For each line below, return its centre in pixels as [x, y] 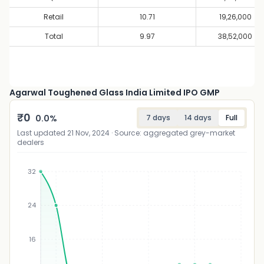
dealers [31, 142]
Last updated [42, 133]
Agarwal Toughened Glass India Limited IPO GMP [115, 93]
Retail [54, 17]
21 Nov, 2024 [88, 133]
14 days [198, 118]
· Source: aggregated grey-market [172, 133]
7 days [158, 118]
